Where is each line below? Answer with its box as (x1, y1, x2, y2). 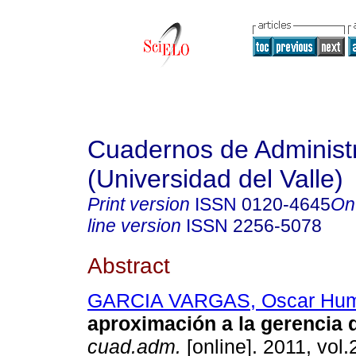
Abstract (87, 252, 170, 278)
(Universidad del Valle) (87, 164, 343, 193)
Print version (87, 194, 190, 215)
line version (87, 215, 181, 236)
